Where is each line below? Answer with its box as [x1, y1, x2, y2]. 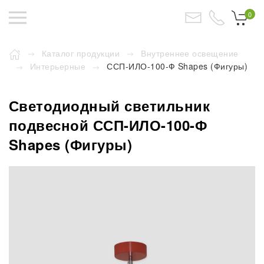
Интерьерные [30, 60, 86, 72]
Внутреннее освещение [141, 47, 239, 59]
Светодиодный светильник [9, 95, 210, 116]
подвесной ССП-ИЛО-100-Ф [9, 115, 207, 136]
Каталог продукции [42, 47, 120, 59]
